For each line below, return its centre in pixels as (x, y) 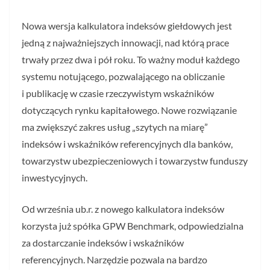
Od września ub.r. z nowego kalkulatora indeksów (123, 209)
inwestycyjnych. (55, 177)
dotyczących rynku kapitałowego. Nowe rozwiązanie (129, 110)
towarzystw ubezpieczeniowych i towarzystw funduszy (135, 160)
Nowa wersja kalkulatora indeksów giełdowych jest (127, 25)
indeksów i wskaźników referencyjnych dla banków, (127, 143)
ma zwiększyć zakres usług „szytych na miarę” (115, 127)
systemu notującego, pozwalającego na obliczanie (123, 76)
